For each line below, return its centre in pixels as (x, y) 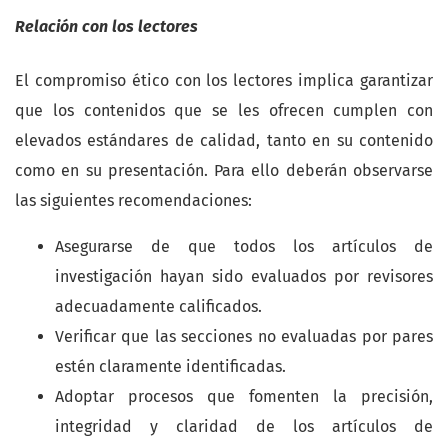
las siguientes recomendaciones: (133, 201)
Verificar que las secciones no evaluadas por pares (244, 337)
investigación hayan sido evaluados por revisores (244, 277)
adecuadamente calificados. (158, 307)
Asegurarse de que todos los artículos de (244, 247)
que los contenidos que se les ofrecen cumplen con (224, 111)
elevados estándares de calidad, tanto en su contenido (224, 141)
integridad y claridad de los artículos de (244, 427)
